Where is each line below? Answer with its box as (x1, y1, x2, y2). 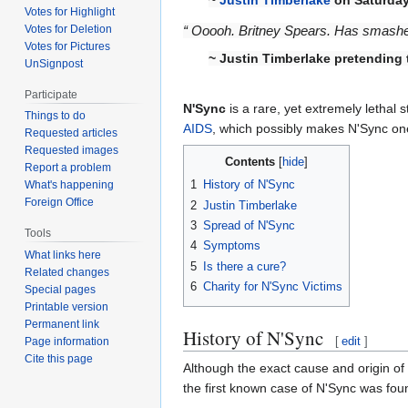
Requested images (25, 144, 119, 158)
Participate (25, 87, 78, 101)
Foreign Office (25, 196, 95, 209)
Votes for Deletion (25, 22, 113, 36)
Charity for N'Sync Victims (203, 279, 342, 293)
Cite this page (25, 352, 94, 366)
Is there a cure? (203, 259, 286, 273)
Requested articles (25, 127, 118, 140)
